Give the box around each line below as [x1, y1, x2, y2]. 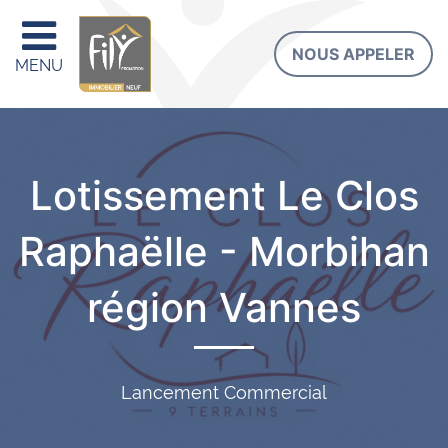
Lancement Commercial [121, 382, 327, 403]
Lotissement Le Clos [29, 171, 419, 220]
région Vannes [87, 283, 361, 332]
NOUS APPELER [292, 44, 415, 64]
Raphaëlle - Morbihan [18, 227, 430, 276]
